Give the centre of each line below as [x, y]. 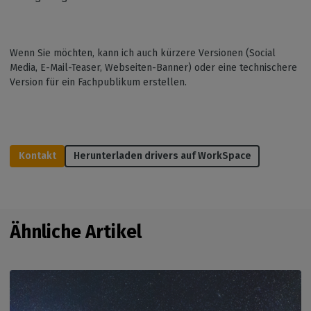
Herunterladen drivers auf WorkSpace [162, 156]
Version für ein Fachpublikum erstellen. [98, 83]
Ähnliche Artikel [76, 232]
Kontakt [37, 156]
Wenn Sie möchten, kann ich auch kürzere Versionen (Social [143, 53]
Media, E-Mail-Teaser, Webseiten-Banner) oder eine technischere [153, 68]
